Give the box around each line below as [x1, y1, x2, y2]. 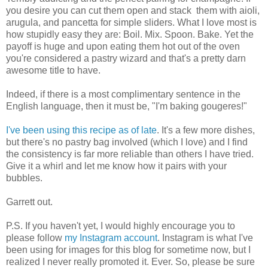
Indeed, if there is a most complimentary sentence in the [6, 89, 240, 99]
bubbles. [6, 172, 42, 183]
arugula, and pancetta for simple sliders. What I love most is [6, 17, 257, 28]
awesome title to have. [6, 65, 100, 75]
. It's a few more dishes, [157, 124, 255, 135]
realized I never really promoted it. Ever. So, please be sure [6, 256, 255, 267]
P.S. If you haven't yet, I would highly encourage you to [6, 220, 235, 231]
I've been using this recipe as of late [6, 124, 157, 135]
